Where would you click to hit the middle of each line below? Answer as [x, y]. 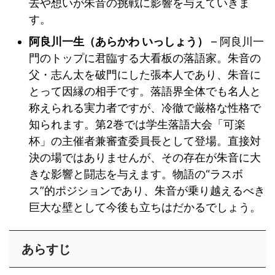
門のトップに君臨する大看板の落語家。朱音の [145, 58]
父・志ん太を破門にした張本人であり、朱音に [145, 74]
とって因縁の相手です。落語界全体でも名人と [145, 91]
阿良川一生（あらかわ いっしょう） [118, 41]
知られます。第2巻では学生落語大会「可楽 [137, 124]
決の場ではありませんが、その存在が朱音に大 [145, 157]
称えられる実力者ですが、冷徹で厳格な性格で [145, 107]
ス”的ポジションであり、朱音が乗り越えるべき [147, 190]
